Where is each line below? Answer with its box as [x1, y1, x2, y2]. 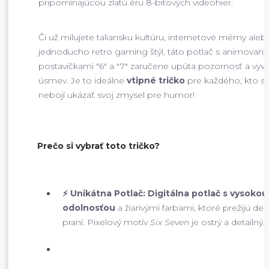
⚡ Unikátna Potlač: [62, 187, 145, 199]
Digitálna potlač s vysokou [148, 187, 268, 199]
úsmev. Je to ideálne [38, 74, 127, 86]
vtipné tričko [127, 74, 185, 86]
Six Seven [150, 216, 189, 228]
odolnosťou [62, 202, 115, 213]
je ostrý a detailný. [189, 216, 265, 228]
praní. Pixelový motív [62, 216, 150, 228]
